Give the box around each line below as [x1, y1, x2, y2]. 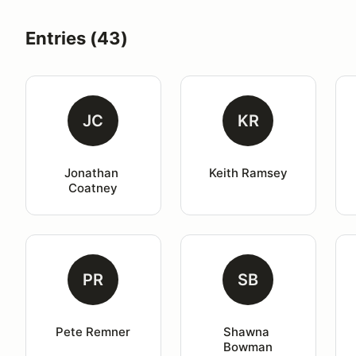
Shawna [223, 324, 273, 339]
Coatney [68, 180, 118, 195]
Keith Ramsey [208, 165, 288, 180]
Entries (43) [25, 28, 128, 48]
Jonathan [64, 165, 122, 180]
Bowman [223, 339, 273, 354]
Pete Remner [56, 324, 131, 339]
